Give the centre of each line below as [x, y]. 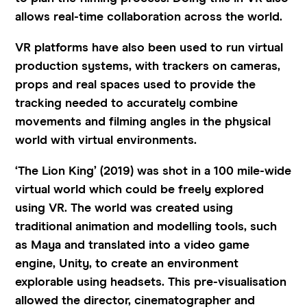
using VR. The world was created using [124, 208]
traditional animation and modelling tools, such [146, 226]
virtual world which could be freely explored [140, 189]
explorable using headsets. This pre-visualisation [151, 282]
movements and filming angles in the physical [143, 122]
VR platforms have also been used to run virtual [149, 48]
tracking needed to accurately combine [127, 103]
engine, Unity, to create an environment [127, 263]
